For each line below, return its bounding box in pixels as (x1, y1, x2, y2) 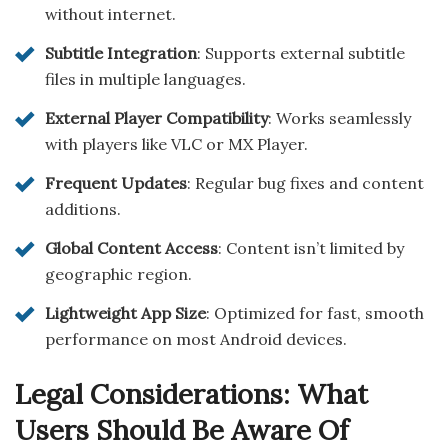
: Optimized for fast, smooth (206, 303, 424, 324)
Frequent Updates (45, 173, 187, 194)
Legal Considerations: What (15, 377, 368, 412)
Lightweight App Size (45, 303, 206, 324)
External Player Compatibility (45, 108, 268, 129)
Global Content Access (45, 238, 218, 259)
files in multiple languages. (45, 69, 246, 90)
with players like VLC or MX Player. (45, 134, 308, 155)
